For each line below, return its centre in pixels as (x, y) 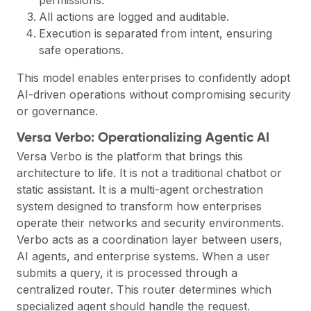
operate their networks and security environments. (150, 223)
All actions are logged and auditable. (134, 16)
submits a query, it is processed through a (127, 273)
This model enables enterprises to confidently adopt (153, 77)
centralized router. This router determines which (144, 290)
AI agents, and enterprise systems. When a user (143, 257)
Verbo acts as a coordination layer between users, (150, 240)
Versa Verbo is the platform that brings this (130, 157)
